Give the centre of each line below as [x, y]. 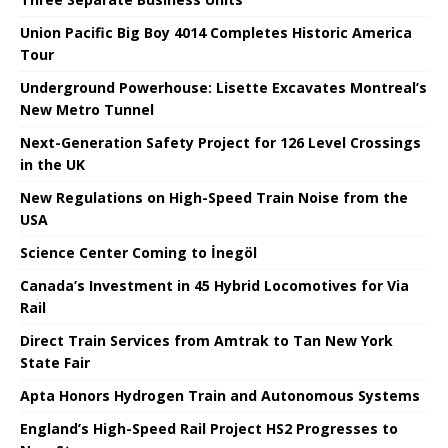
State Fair [55, 362]
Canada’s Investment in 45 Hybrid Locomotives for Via [214, 285]
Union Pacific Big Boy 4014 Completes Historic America [216, 32]
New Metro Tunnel [87, 109]
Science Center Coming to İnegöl [138, 252]
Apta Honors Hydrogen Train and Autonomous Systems [220, 395]
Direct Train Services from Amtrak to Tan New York [206, 340]
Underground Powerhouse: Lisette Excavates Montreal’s [223, 87]
